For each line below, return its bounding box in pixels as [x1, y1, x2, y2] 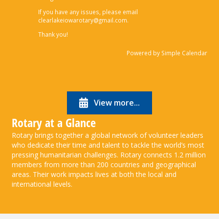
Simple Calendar [161, 49, 207, 57]
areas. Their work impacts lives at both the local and [12, 170, 176, 179]
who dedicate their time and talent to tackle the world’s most [12, 140, 204, 150]
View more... [94, 97, 140, 109]
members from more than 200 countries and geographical [12, 160, 196, 170]
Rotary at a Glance [12, 114, 96, 131]
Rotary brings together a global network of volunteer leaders [12, 131, 203, 140]
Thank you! [38, 30, 68, 38]
